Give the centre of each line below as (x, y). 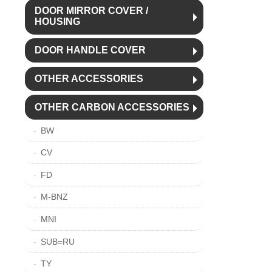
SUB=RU (57, 241)
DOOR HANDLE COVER (90, 50)
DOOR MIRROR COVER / (91, 11)
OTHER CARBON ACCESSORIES (112, 107)
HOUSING (57, 22)
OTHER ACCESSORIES (89, 78)
